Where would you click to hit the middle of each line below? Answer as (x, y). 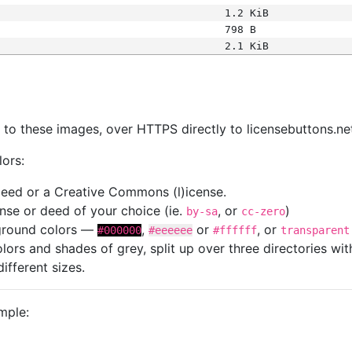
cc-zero (263, 211)
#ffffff (235, 230)
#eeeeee (170, 230)
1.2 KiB (246, 13)
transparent (315, 230)
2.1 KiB (246, 46)
